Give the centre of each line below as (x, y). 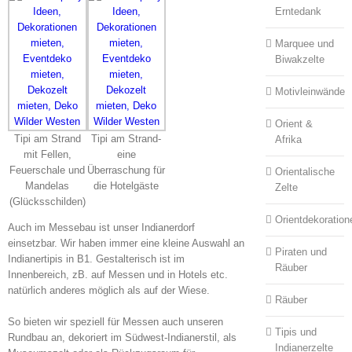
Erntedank (298, 11)
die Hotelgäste (126, 186)
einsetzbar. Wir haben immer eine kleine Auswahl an (126, 243)
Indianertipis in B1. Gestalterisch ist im (96, 259)
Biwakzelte (299, 59)
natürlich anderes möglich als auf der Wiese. (109, 290)
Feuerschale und (48, 170)
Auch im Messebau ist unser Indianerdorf (101, 227)
